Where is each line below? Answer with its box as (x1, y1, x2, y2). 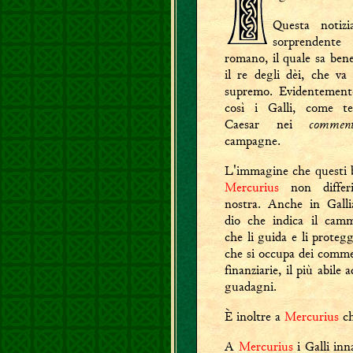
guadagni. (225, 278, 277, 295)
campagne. (225, 132, 281, 149)
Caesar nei (225, 116, 309, 132)
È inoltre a (225, 308, 284, 325)
